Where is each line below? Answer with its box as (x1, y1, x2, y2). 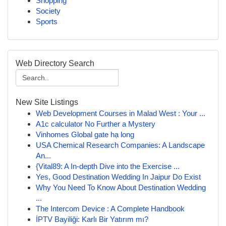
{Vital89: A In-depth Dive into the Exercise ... (36, 162, 180, 171)
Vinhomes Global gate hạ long (36, 130, 134, 139)
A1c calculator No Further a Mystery (36, 120, 155, 128)
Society (36, 7, 61, 15)
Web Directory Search (16, 59, 94, 68)
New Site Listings (16, 98, 78, 106)
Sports (36, 17, 58, 26)
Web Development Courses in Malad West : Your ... (36, 109, 205, 118)
